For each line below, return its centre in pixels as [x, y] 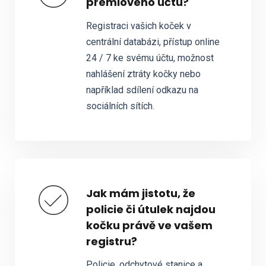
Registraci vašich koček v [138, 26]
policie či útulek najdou [151, 209]
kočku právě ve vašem [149, 225]
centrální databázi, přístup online [153, 42]
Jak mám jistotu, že [140, 193]
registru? [111, 241]
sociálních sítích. [120, 106]
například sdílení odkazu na [142, 90]
